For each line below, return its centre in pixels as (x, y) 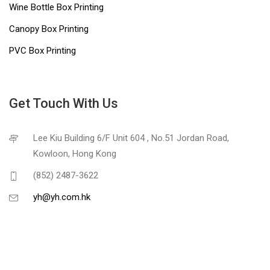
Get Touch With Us (64, 104)
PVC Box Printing (42, 51)
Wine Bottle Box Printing (56, 8)
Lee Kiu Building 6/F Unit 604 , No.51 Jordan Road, (131, 138)
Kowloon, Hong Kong (75, 154)
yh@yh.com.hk (62, 197)
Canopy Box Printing (49, 29)
